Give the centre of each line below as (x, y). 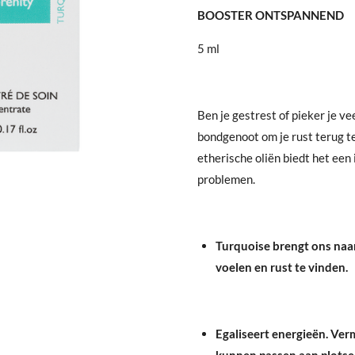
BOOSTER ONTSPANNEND (271, 15)
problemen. (226, 179)
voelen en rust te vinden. (281, 267)
